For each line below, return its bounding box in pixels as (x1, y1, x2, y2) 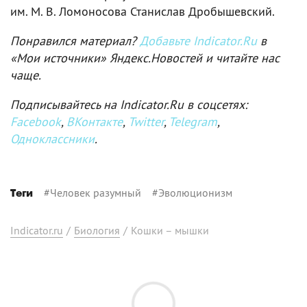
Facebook (10, 113, 61, 130)
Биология (74, 223, 120, 237)
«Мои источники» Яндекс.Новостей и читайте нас (10, 49, 280, 66)
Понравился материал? (10, 32, 140, 49)
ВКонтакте (66, 113, 123, 130)
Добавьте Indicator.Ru (140, 32, 257, 49)
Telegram (169, 113, 217, 130)
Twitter (128, 113, 164, 130)
